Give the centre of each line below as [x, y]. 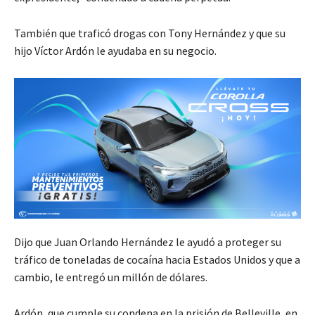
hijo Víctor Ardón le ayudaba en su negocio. [115, 51]
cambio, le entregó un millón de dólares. [111, 277]
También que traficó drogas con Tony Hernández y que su [150, 33]
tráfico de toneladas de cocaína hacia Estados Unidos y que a [157, 259]
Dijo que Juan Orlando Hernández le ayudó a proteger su [148, 242]
